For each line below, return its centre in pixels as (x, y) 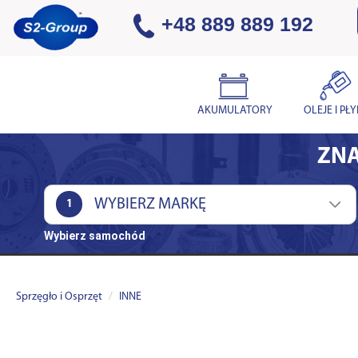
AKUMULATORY (234, 111)
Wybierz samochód (95, 236)
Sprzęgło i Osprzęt (59, 297)
